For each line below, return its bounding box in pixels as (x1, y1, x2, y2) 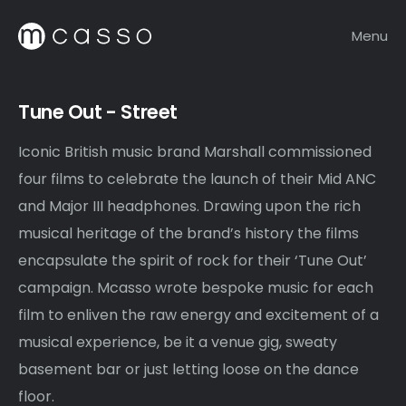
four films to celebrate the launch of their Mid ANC (18, 169, 376, 189)
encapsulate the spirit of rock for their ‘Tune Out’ (18, 250, 367, 271)
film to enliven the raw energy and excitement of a (18, 304, 379, 325)
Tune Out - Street (18, 99, 178, 125)
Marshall (204, 141, 265, 162)
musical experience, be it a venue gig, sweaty (18, 332, 337, 353)
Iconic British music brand (18, 141, 200, 162)
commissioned (268, 141, 372, 162)
